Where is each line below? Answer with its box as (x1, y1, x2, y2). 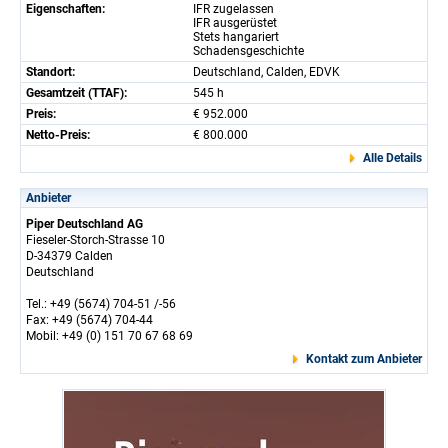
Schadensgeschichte (193, 43, 304, 58)
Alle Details (363, 150, 422, 165)
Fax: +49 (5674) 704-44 (26, 312, 153, 327)
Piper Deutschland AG (26, 216, 143, 231)
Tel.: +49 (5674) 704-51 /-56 (26, 296, 176, 311)
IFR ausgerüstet (193, 15, 277, 30)
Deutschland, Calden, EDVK (193, 64, 340, 79)
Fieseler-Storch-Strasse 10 (26, 232, 165, 247)
